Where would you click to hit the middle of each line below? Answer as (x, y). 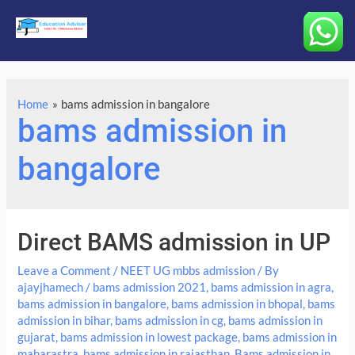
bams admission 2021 (150, 288)
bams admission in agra (271, 288)
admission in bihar (64, 321)
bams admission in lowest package (149, 338)
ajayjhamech (51, 288)
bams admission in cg (170, 321)
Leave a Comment (65, 271)
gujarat (37, 338)
